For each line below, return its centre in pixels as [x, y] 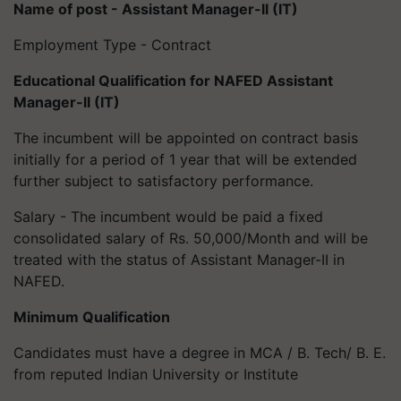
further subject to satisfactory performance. [163, 180]
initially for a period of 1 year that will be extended [185, 159]
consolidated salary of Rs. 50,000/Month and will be [191, 238]
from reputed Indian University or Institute [156, 374]
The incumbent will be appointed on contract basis [186, 137]
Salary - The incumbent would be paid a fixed [168, 216]
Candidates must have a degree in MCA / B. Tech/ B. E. [200, 352]
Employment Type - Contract [112, 44]
